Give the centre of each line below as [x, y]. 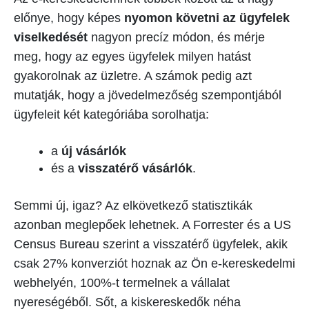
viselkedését [51, 38]
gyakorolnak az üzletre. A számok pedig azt [133, 76]
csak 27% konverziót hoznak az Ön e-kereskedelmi [154, 264]
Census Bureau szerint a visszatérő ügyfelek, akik [151, 245]
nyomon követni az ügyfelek [205, 18]
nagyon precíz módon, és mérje [176, 38]
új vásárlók [94, 151]
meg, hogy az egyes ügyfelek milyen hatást [132, 57]
